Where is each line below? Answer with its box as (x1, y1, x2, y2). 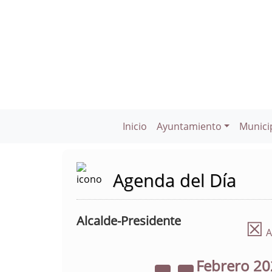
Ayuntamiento (156, 120, 222, 133)
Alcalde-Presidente (76, 212, 181, 229)
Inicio (122, 120, 147, 133)
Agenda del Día (113, 168, 236, 192)
